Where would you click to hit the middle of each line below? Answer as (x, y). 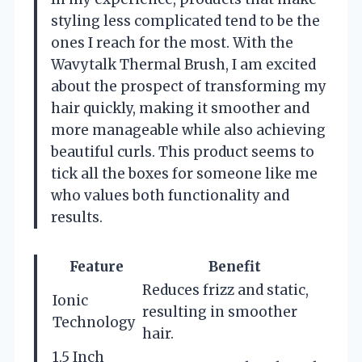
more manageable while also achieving (188, 130)
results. (77, 217)
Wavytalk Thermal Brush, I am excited (183, 64)
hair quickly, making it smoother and (180, 108)
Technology (94, 322)
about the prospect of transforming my (189, 86)
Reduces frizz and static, (225, 290)
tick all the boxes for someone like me (184, 173)
